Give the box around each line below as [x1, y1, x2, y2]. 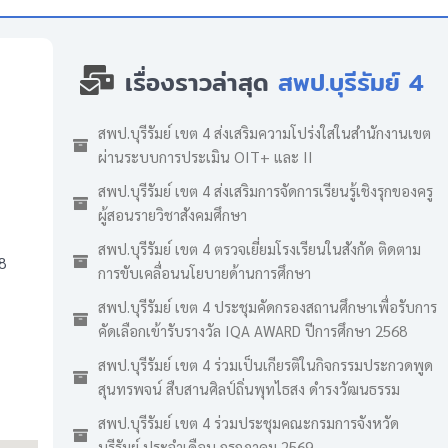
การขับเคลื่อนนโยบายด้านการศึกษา [98, 263, 311, 282]
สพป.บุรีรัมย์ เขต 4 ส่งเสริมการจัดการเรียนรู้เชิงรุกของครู [98, 181, 433, 200]
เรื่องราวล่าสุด [115, 63, 269, 101]
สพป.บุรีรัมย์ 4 [277, 63, 424, 101]
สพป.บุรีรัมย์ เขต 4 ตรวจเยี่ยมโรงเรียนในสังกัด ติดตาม [98, 239, 421, 258]
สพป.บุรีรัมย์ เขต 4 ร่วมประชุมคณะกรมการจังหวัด [98, 413, 399, 432]
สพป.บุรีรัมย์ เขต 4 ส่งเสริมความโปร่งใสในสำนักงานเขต [98, 123, 431, 142]
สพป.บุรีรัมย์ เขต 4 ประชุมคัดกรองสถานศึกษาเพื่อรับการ [98, 297, 437, 316]
